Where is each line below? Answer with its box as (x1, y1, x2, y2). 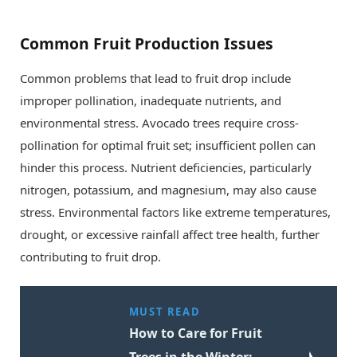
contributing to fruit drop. (20, 248, 161, 265)
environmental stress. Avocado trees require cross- (20, 114, 299, 131)
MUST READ (128, 304, 201, 319)
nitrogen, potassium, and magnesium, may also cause (20, 181, 316, 198)
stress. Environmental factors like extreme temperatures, (20, 203, 331, 220)
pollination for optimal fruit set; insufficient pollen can (20, 136, 316, 153)
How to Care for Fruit (128, 324, 262, 342)
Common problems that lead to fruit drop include (20, 69, 291, 86)
